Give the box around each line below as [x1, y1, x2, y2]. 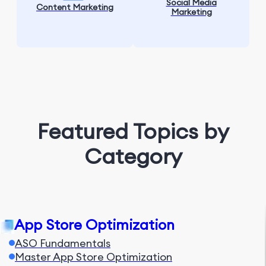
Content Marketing [36, 2, 113, 12]
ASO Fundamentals [15, 236, 110, 250]
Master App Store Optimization [15, 250, 172, 264]
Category [84, 142, 182, 170]
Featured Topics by [37, 118, 229, 145]
